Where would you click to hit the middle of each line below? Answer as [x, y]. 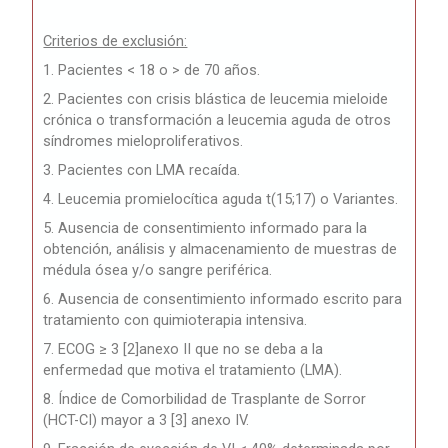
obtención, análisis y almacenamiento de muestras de [220, 249]
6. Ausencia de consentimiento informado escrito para [223, 299]
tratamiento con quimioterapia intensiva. [175, 320]
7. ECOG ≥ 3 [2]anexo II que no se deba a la [183, 349]
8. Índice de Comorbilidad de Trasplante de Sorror [205, 399]
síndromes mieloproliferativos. [143, 141]
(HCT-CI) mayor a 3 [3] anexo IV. [146, 420]
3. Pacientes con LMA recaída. [142, 170]
